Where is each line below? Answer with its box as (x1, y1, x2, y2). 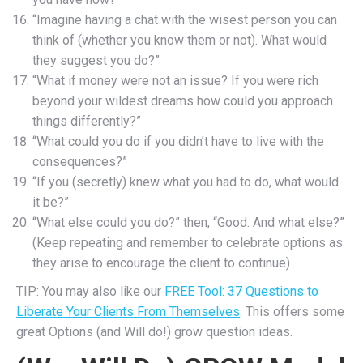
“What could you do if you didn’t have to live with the (32, 133, 324, 149)
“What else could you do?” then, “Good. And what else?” (32, 214, 344, 230)
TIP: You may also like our (16, 283, 164, 299)
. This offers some (240, 303, 344, 319)
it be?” (32, 194, 69, 210)
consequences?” (32, 153, 127, 169)
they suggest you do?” (32, 52, 160, 68)
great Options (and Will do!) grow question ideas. (16, 323, 293, 340)
